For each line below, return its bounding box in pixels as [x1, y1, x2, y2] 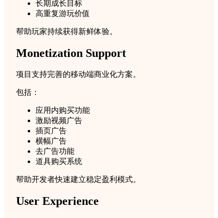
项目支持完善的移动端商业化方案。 [16, 70, 141, 79]
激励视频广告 [36, 116, 82, 125]
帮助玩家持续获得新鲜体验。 [16, 27, 117, 36]
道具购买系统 [36, 157, 82, 166]
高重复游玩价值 [36, 9, 90, 18]
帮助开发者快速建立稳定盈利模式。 [16, 175, 141, 184]
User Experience [16, 195, 99, 207]
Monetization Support [16, 47, 126, 60]
